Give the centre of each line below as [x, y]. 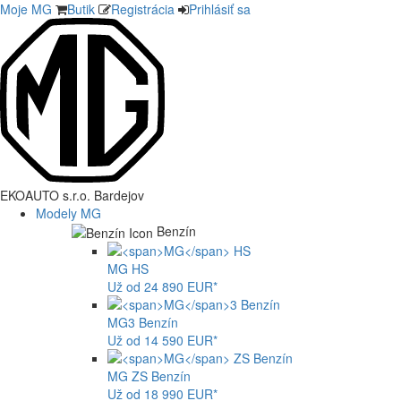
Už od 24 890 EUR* [162, 287]
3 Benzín [153, 323]
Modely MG [70, 213]
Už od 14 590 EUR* [162, 341]
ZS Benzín [159, 376]
